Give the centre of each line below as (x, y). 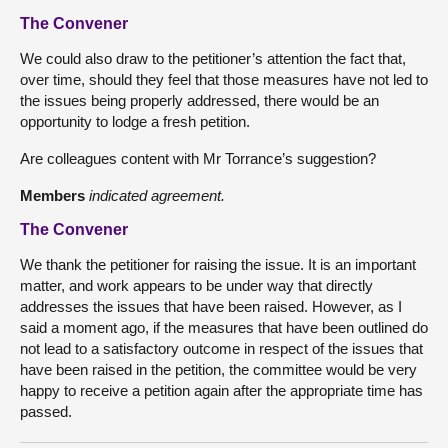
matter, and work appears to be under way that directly (196, 285)
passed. (46, 411)
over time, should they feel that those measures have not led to (224, 79)
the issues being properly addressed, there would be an (199, 100)
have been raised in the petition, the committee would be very (218, 369)
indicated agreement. (157, 195)
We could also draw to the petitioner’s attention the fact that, (213, 58)
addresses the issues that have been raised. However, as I (211, 306)
